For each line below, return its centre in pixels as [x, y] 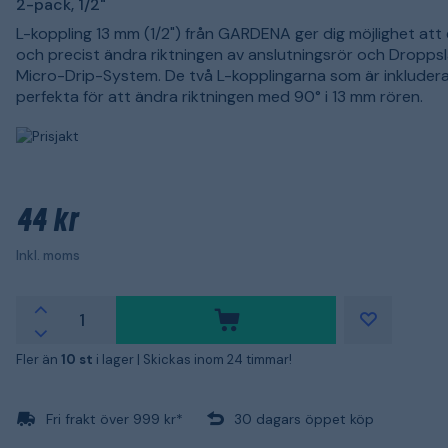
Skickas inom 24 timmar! [217, 359]
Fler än [38, 359]
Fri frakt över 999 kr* [114, 418]
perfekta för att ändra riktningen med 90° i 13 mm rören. [219, 96]
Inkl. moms [48, 255]
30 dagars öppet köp [304, 418]
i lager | [119, 359]
